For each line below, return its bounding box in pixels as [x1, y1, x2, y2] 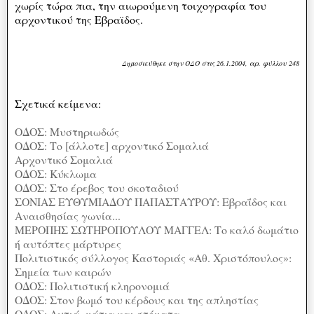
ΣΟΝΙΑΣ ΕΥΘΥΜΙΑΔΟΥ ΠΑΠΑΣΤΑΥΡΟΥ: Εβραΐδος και [15, 193, 287, 209]
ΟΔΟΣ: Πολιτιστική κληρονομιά [15, 278, 170, 293]
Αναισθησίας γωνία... [15, 207, 121, 223]
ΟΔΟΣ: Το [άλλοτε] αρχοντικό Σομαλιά [15, 137, 209, 153]
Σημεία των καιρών [15, 264, 111, 279]
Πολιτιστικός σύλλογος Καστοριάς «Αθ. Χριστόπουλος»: [15, 250, 292, 265]
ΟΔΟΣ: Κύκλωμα [15, 165, 97, 181]
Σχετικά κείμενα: [15, 95, 101, 111]
